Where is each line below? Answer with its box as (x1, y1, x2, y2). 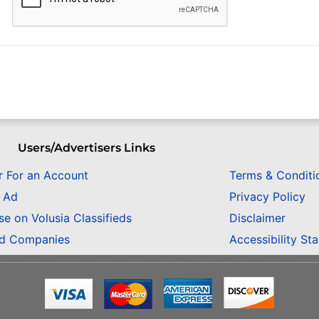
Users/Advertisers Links (18, 140, 156, 155)
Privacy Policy (229, 189, 305, 204)
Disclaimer (229, 211, 286, 226)
